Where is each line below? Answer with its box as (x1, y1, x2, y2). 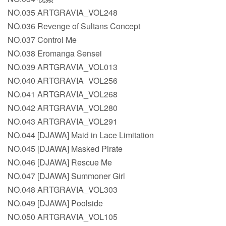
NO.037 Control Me (8, 34, 77, 46)
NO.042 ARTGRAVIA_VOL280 (8, 102, 118, 114)
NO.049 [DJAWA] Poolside (8, 197, 103, 209)
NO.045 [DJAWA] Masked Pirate (8, 143, 123, 155)
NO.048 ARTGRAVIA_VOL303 (8, 184, 118, 196)
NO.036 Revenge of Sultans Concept (8, 20, 140, 32)
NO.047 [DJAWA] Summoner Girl (8, 170, 125, 182)
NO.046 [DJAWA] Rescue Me (8, 156, 112, 168)
